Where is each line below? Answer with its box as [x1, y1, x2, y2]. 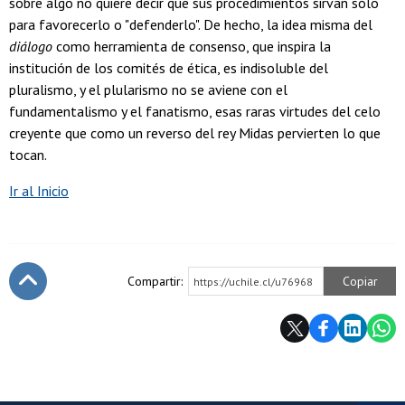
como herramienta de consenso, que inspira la [52, 37, 331, 56]
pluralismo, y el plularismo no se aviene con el [9, 80, 287, 99]
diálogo [9, 37, 52, 56]
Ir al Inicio [9, 182, 69, 201]
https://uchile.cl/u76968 [193, 275, 313, 289]
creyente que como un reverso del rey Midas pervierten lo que [9, 124, 381, 143]
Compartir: [127, 273, 183, 290]
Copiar [342, 273, 378, 290]
